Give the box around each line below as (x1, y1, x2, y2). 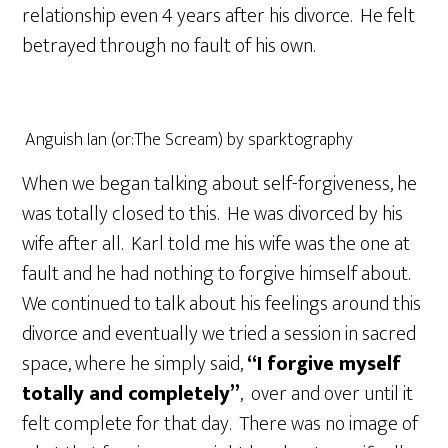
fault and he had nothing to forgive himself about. (22, 256, 419, 291)
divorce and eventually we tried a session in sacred (22, 316, 417, 351)
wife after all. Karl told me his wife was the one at (22, 226, 411, 261)
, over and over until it (240, 376, 414, 411)
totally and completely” (22, 376, 241, 411)
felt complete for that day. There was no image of (22, 406, 419, 441)
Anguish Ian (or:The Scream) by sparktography (24, 124, 353, 155)
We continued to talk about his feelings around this (22, 286, 422, 321)
